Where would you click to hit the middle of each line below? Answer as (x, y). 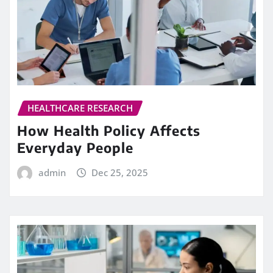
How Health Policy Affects (109, 130)
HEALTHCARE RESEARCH (80, 108)
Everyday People (75, 147)
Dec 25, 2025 (120, 172)
